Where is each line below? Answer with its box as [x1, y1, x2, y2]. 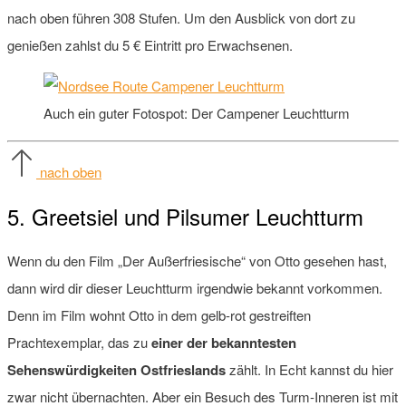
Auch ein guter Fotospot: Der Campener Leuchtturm [43, 102, 350, 122]
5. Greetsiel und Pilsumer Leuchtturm [7, 199, 363, 232]
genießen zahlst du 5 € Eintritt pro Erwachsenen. [7, 34, 293, 54]
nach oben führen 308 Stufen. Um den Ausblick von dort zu [7, 7, 355, 27]
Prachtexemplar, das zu [7, 332, 151, 352]
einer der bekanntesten [151, 332, 296, 353]
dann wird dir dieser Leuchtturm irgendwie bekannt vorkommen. [7, 277, 382, 297]
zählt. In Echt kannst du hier [226, 359, 393, 379]
